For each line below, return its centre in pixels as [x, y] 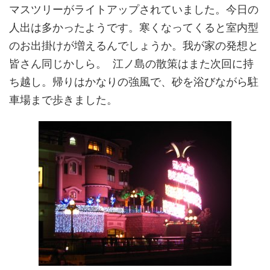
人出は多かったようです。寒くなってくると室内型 [134, 27]
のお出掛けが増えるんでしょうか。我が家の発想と [134, 46]
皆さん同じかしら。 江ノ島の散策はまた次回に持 [131, 64]
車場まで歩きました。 [63, 100]
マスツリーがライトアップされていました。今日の [134, 9]
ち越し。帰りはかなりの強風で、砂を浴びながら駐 [134, 82]
